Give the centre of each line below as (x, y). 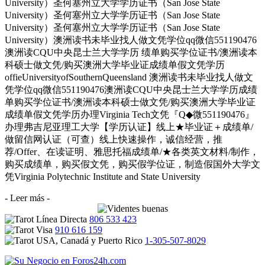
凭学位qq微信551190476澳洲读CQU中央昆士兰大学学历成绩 (131, 90)
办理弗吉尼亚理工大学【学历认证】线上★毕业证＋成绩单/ (129, 127)
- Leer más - (27, 198)
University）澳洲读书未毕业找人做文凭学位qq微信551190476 (131, 40)
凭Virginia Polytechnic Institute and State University (103, 177)
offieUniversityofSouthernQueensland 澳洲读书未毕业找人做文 (129, 77)
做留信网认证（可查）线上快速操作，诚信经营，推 (114, 140)
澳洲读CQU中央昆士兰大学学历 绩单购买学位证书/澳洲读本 (131, 53)
